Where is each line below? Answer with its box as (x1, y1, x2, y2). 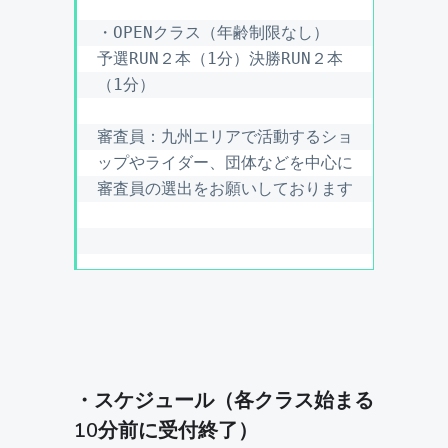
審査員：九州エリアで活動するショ (97, 127, 353, 147)
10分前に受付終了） (74, 417, 258, 445)
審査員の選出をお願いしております (97, 179, 353, 199)
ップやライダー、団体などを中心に (97, 153, 353, 173)
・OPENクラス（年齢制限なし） (97, 23, 329, 43)
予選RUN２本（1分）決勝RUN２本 (97, 49, 343, 69)
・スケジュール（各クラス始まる (74, 387, 374, 415)
